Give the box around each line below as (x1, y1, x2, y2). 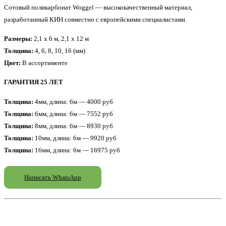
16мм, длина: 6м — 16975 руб (33, 146, 120, 154)
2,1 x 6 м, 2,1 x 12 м (32, 35, 89, 42)
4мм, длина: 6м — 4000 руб (33, 97, 113, 105)
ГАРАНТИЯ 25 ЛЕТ (4, 78, 63, 86)
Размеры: (4, 35, 32, 42)
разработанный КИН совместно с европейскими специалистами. (4, 15, 187, 23)
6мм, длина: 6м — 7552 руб (33, 109, 113, 118)
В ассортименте (21, 59, 68, 67)
